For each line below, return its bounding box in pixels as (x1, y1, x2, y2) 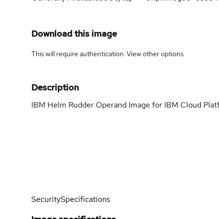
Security (31, 194, 61, 204)
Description (31, 81, 79, 93)
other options (143, 49, 183, 58)
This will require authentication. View (31, 49, 143, 58)
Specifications (61, 194, 110, 204)
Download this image (31, 27, 117, 39)
